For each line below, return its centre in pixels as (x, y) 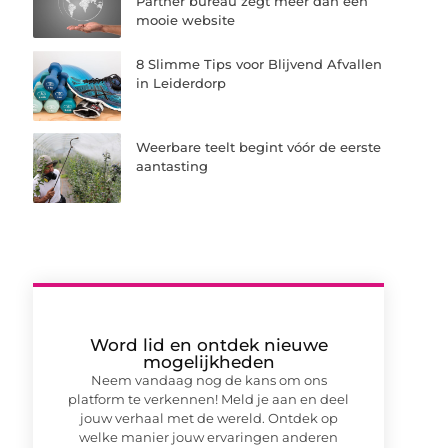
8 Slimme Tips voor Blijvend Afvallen (259, 64)
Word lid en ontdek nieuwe (208, 344)
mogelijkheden (208, 361)
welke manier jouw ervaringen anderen (209, 436)
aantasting (172, 165)
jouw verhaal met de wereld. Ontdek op (208, 417)
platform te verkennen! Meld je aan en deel (209, 398)
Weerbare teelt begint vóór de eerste (259, 146)
